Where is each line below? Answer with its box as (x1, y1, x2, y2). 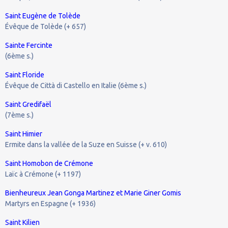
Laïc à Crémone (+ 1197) (5, 169, 81, 178)
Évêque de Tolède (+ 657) (5, 22, 86, 31)
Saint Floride (5, 70, 44, 79)
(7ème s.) (5, 110, 34, 119)
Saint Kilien (5, 218, 40, 226)
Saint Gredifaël (5, 100, 51, 108)
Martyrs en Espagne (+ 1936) (5, 199, 96, 208)
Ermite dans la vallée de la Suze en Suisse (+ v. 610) (5, 140, 167, 149)
